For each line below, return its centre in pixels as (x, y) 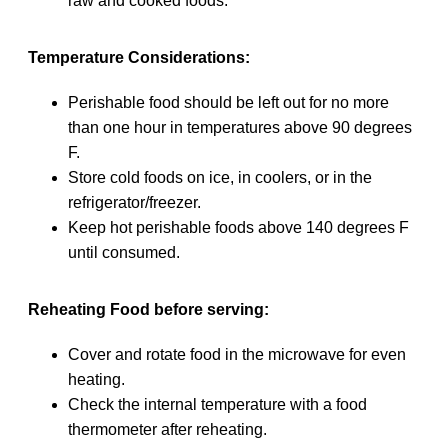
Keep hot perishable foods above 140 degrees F (238, 227)
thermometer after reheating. (167, 429)
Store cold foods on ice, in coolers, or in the (220, 177)
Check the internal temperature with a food (217, 404)
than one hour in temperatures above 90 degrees (240, 127)
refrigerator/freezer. (134, 202)
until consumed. (124, 252)
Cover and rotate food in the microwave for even (237, 354)
